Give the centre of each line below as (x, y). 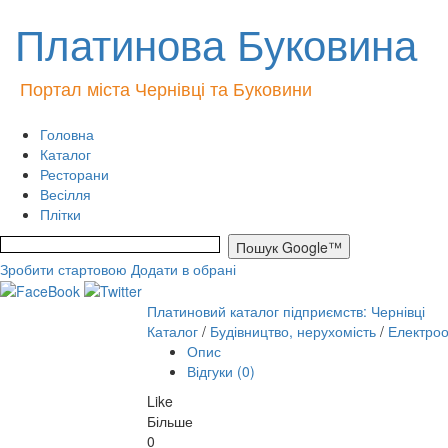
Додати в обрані (183, 269)
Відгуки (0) (221, 371)
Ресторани (74, 174)
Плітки (60, 214)
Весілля (65, 194)
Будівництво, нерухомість (295, 331)
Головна (67, 134)
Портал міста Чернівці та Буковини (166, 88)
